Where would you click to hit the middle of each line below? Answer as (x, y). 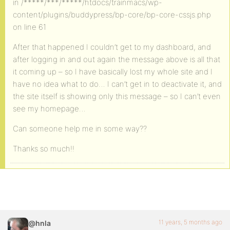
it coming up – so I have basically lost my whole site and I (113, 72)
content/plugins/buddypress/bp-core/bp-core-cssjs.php (112, 15)
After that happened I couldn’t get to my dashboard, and (112, 47)
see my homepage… (49, 109)
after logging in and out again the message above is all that (117, 59)
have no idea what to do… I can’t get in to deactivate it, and (117, 84)
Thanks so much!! (44, 149)
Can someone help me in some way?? (80, 129)
